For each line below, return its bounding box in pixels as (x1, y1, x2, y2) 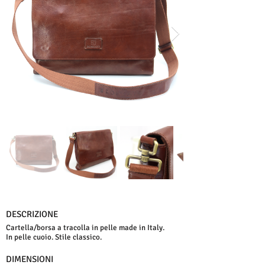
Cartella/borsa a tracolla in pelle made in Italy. (6, 223, 164, 232)
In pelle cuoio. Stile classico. (6, 232, 102, 242)
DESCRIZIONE (6, 209, 58, 219)
